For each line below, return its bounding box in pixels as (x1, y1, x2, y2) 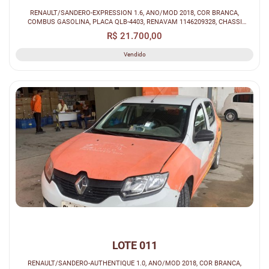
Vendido (123, 50, 146, 58)
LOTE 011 (112, 238, 157, 252)
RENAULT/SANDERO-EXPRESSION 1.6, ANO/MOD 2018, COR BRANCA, (30, 8, 239, 17)
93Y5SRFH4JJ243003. (101, 26, 168, 35)
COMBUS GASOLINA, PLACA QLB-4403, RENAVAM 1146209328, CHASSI (27, 17, 242, 26)
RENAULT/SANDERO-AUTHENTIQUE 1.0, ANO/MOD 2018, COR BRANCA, (28, 258, 241, 267)
